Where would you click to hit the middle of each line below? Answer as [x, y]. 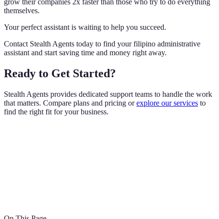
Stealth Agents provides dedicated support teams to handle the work [108, 94]
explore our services [167, 103]
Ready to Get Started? [60, 73]
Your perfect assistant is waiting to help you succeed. [85, 27]
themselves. [22, 10]
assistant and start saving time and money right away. [85, 52]
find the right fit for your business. [56, 111]
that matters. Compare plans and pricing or [70, 103]
